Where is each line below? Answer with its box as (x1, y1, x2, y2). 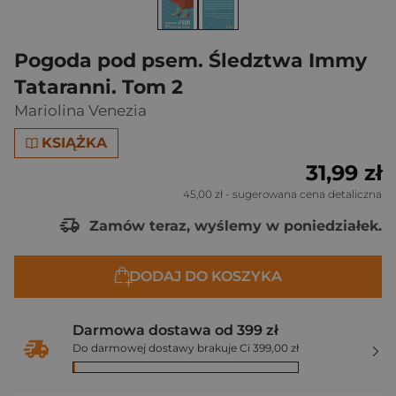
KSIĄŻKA (42, 134, 108, 151)
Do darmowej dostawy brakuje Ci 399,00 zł (72, 341, 299, 354)
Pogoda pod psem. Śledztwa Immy (14, 49, 367, 72)
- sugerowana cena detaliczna (223, 187, 382, 201)
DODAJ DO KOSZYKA (128, 268, 282, 285)
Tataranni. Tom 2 (14, 75, 183, 99)
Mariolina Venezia (14, 102, 147, 119)
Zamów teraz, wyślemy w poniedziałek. (85, 217, 382, 234)
